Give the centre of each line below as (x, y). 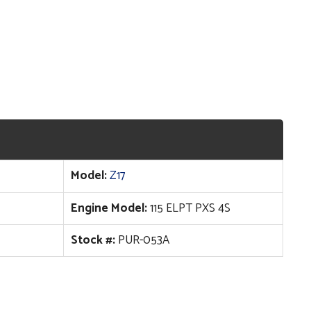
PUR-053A (143, 241)
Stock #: (93, 241)
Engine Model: (109, 209)
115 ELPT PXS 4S (189, 209)
